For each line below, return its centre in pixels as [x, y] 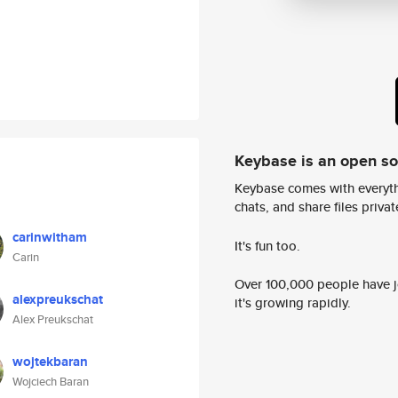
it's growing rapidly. [293, 303]
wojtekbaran [50, 362]
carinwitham [50, 237]
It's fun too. [267, 245]
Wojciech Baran [51, 382]
